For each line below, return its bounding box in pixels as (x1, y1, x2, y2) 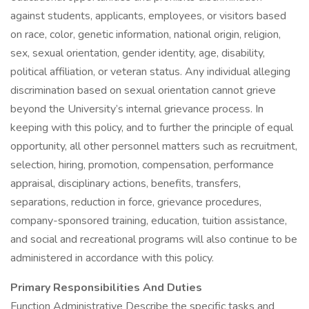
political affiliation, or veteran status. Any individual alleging (10, 64, 290, 79)
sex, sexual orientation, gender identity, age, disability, (10, 46, 265, 61)
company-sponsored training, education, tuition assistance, (10, 213, 287, 228)
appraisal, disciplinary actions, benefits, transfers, (10, 176, 241, 191)
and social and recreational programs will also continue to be (10, 232, 297, 247)
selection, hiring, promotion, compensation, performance (10, 157, 274, 172)
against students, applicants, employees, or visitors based (10, 8, 286, 23)
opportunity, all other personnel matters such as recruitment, (10, 139, 297, 154)
